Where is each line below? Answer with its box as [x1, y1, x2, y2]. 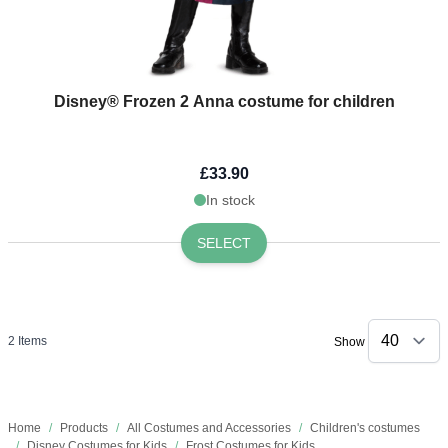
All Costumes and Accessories [127, 420, 291, 435]
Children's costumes [310, 420, 420, 435]
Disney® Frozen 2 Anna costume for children [53, 92, 395, 110]
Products [60, 420, 108, 435]
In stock [205, 191, 255, 208]
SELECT [197, 234, 251, 251]
